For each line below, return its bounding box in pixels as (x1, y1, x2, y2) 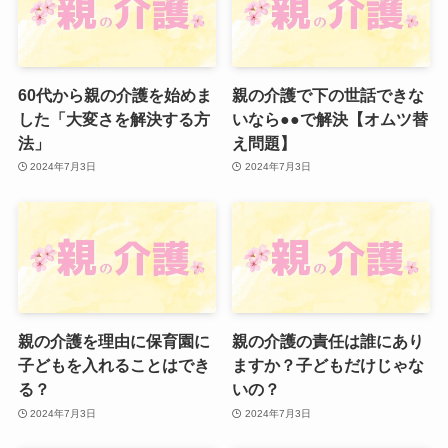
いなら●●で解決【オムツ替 (232, 109, 429, 128)
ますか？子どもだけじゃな (232, 356, 425, 375)
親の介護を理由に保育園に (17, 332, 210, 351)
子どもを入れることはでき (17, 356, 210, 375)
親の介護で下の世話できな (232, 85, 425, 104)
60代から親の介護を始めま (17, 85, 212, 104)
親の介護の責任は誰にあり (232, 332, 425, 351)
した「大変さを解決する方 (17, 109, 210, 128)
